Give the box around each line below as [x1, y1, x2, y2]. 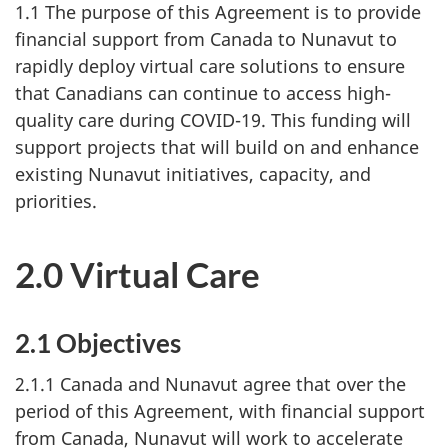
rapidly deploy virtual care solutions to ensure [15, 54, 405, 78]
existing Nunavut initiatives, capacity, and [15, 162, 371, 186]
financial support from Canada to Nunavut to [15, 27, 397, 51]
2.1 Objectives [15, 327, 181, 359]
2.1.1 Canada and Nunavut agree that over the [15, 371, 406, 396]
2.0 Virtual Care [15, 253, 260, 295]
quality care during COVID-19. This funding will [15, 108, 411, 132]
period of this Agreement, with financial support [15, 398, 425, 423]
